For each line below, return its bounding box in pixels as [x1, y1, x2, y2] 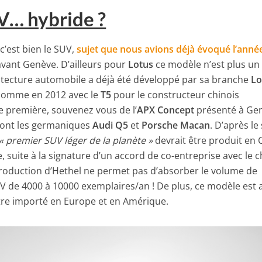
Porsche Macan [142, 118, 211, 132]
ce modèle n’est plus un [153, 57, 260, 71]
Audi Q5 [92, 118, 129, 132]
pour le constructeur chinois [111, 88, 240, 101]
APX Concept [137, 103, 195, 116]
